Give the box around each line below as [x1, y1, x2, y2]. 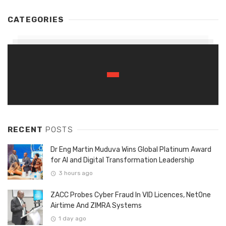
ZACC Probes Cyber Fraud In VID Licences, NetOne [50, 191, 211, 200]
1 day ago [58, 215, 86, 222]
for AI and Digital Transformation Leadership [50, 156, 194, 165]
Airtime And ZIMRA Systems [50, 201, 142, 210]
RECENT [8, 125, 45, 135]
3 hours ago [58, 169, 93, 177]
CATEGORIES [8, 15, 65, 25]
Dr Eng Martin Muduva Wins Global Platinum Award [50, 145, 211, 154]
